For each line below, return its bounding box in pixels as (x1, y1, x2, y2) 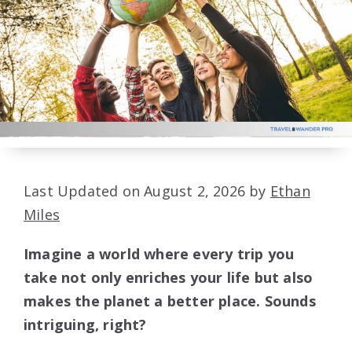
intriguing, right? (24, 315, 147, 335)
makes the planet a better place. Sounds (24, 291, 316, 311)
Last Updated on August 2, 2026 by (24, 181, 270, 201)
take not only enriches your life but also (24, 268, 313, 288)
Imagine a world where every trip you (24, 244, 295, 264)
